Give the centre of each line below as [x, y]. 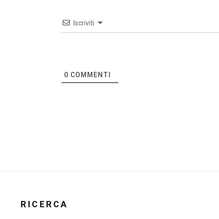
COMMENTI [89, 75]
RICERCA [44, 205]
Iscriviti [84, 23]
